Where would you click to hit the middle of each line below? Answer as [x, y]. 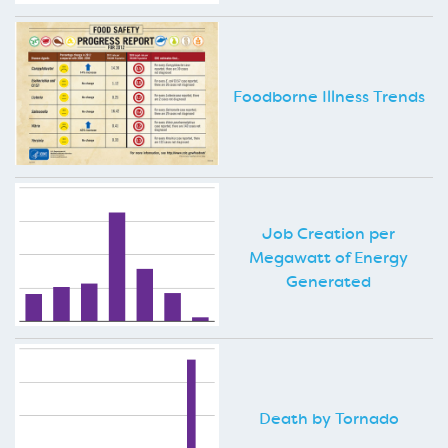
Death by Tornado [328, 418]
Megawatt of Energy [328, 257]
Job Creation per [328, 233]
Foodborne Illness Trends [328, 96]
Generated [328, 281]
